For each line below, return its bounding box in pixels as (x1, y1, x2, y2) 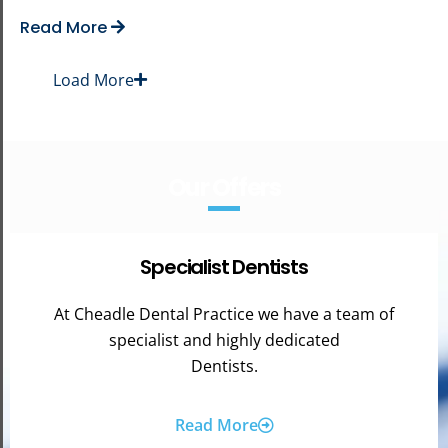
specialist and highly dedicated (108, 328, 340, 351)
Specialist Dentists (140, 252, 308, 281)
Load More (53, 68, 134, 91)
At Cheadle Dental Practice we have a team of (54, 302, 394, 325)
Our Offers (167, 170, 281, 204)
